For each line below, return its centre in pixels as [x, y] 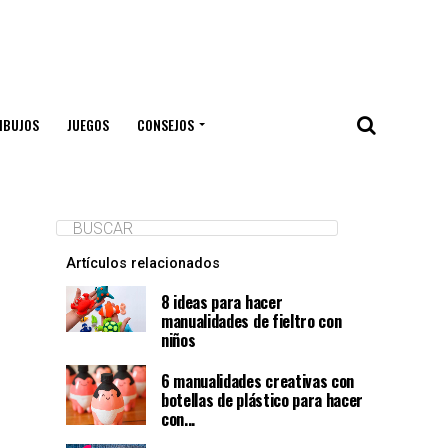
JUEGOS [87, 124]
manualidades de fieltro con [251, 321]
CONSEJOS [165, 124]
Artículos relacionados [143, 263]
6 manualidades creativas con [258, 381]
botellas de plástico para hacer [262, 400]
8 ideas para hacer [222, 302]
